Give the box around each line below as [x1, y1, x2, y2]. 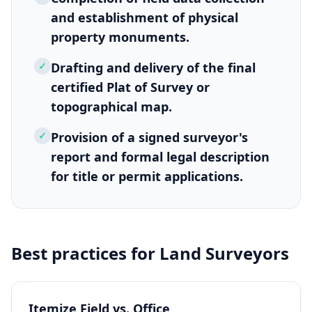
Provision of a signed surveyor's [51, 129, 248, 146]
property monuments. [51, 29, 189, 45]
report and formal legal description [51, 148, 270, 165]
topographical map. [51, 98, 172, 115]
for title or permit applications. [51, 168, 243, 185]
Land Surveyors [159, 242, 289, 265]
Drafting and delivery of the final [51, 59, 256, 76]
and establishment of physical [51, 9, 238, 26]
